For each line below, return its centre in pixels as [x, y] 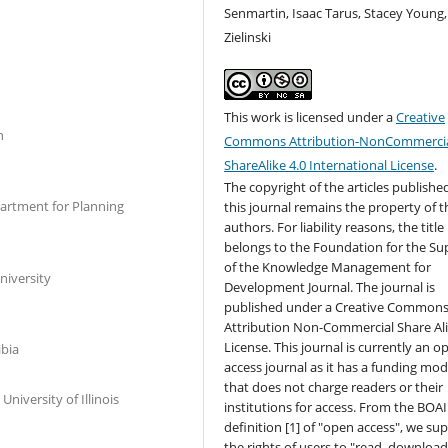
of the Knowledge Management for [328, 267]
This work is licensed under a [310, 117]
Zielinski [248, 37]
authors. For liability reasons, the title [334, 227]
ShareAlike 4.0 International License [329, 165]
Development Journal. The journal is [330, 287]
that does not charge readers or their [334, 387]
